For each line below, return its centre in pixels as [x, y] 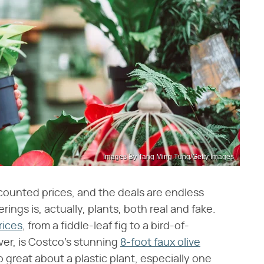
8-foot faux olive [160, 243]
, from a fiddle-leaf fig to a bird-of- [106, 226]
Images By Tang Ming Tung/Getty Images [169, 157]
